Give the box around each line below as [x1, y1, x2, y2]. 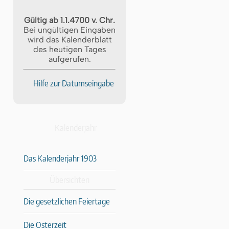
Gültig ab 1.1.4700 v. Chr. [24, 15, 115, 25]
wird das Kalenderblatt [27, 34, 112, 44]
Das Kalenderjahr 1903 [24, 153, 97, 164]
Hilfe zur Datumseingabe [33, 78, 114, 89]
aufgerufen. [48, 54, 91, 64]
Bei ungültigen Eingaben [24, 25, 116, 35]
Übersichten [50, 174, 89, 185]
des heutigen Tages [33, 44, 106, 54]
